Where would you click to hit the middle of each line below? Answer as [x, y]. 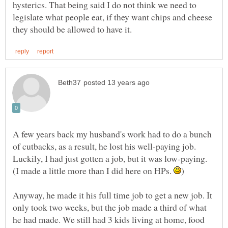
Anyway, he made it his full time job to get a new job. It [112, 195]
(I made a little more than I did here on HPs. [93, 170]
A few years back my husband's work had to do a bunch [112, 134]
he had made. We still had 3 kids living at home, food [109, 219]
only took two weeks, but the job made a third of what [110, 207]
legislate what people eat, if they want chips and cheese [112, 17]
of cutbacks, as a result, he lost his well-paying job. [104, 146]
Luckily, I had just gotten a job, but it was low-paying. [110, 158]
